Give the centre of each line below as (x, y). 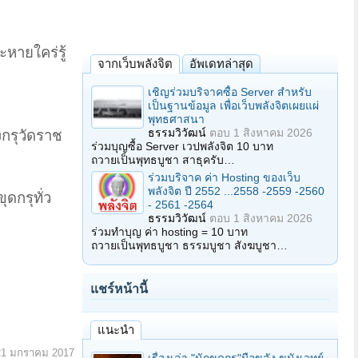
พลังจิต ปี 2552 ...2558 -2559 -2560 (236, 191)
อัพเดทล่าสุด (221, 64)
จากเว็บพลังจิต (135, 64)
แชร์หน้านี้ (119, 289)
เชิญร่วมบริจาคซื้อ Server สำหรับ (230, 92)
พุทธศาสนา (176, 119)
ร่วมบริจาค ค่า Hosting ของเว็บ (224, 177)
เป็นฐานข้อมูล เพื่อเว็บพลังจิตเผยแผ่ (233, 105)
